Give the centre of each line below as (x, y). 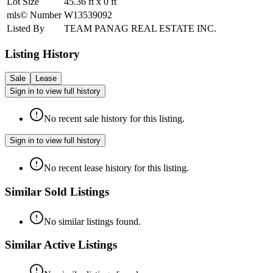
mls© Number (34, 15)
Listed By (26, 28)
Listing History (42, 54)
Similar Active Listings (61, 245)
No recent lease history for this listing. (116, 168)
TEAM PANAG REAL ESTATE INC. (140, 28)
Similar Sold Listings (57, 191)
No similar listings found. (92, 221)
